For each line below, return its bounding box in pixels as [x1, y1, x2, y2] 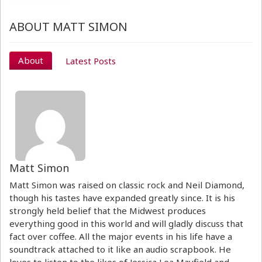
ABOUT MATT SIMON [9, 18, 127, 35]
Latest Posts [65, 54, 116, 67]
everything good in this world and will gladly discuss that [9, 217, 243, 229]
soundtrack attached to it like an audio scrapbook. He [9, 243, 231, 255]
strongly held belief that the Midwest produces [9, 204, 206, 216]
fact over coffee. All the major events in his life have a [9, 230, 232, 242]
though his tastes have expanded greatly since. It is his [9, 191, 235, 204]
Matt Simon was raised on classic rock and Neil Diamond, [9, 178, 244, 191]
